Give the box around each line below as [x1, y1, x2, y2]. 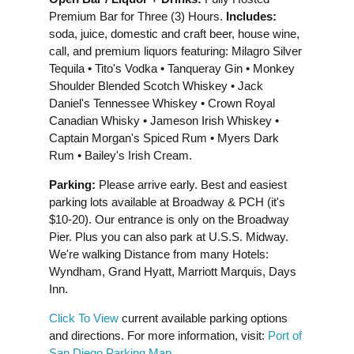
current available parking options [119, 311, 288, 325]
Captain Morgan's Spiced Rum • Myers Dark [49, 131, 279, 145]
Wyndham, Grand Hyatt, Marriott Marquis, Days [49, 265, 296, 278]
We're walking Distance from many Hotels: [49, 247, 269, 261]
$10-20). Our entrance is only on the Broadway [49, 213, 289, 226]
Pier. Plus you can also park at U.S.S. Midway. [49, 230, 288, 243]
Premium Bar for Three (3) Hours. [49, 9, 226, 23]
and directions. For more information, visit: [49, 329, 268, 342]
